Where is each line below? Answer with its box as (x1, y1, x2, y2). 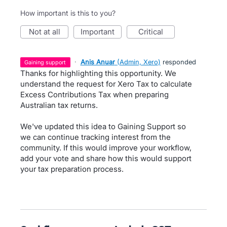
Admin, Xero (119, 58, 158, 66)
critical (144, 27, 163, 36)
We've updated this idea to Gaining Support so (20, 122, 186, 131)
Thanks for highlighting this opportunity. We (20, 68, 176, 78)
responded (160, 58, 196, 66)
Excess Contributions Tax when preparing (20, 90, 169, 99)
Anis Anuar (80, 58, 115, 66)
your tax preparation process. (20, 164, 124, 174)
